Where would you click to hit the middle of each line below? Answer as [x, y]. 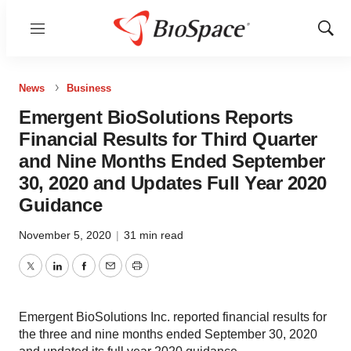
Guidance [60, 205]
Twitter [48, 275]
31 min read [154, 235]
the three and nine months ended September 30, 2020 [168, 334]
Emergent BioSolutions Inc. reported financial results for [173, 317]
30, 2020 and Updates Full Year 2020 [173, 183]
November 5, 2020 [67, 235]
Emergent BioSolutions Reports [156, 117]
